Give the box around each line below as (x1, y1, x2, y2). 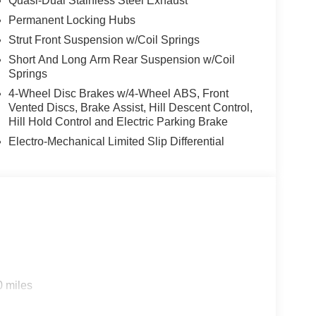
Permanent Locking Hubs (8, 13, 135, 26)
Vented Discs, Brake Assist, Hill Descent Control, (8, 101, 253, 114)
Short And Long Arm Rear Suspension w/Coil (8, 53, 235, 66)
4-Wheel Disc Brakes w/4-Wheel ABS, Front (8, 87, 229, 99)
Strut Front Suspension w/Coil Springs (8, 33, 200, 46)
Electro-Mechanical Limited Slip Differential (8, 135, 224, 147)
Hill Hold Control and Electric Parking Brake (8, 115, 228, 128)
